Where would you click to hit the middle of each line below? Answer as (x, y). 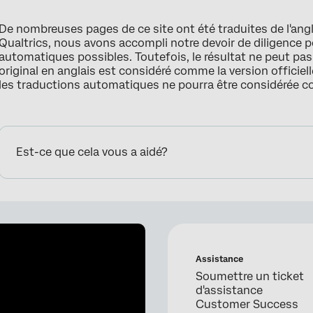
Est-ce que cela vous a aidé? (92, 152)
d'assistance (229, 291)
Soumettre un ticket (250, 277)
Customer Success (247, 305)
